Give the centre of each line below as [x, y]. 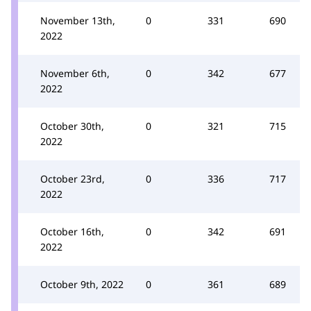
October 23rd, [73, 178]
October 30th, [72, 126]
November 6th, [75, 73]
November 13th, [78, 20]
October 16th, [72, 231]
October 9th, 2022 [82, 284]
